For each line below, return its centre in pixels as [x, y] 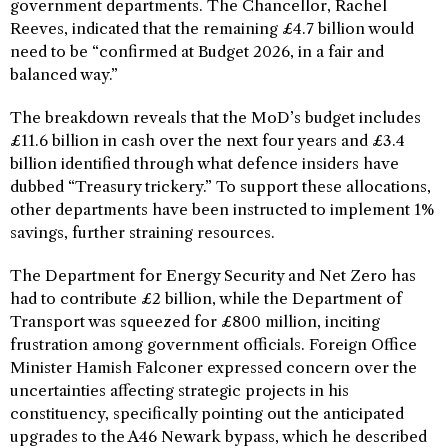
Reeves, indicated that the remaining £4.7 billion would [212, 29]
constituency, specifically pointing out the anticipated [207, 414]
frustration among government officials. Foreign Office [213, 345]
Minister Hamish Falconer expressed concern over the [213, 368]
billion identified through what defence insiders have [204, 164]
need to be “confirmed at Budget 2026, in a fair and [197, 52]
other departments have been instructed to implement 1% [222, 210]
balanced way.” [64, 75]
